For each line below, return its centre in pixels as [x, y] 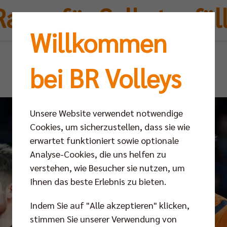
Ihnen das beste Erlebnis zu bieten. [98, 181]
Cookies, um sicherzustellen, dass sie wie [110, 126]
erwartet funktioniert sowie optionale [104, 140]
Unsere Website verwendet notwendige [106, 112]
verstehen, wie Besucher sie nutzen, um [107, 167]
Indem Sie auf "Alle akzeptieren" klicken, [110, 205]
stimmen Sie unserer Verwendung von [103, 218]
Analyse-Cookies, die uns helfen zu [98, 154]
